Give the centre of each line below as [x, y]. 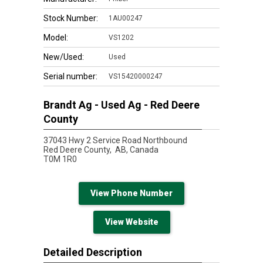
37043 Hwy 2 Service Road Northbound [115, 140]
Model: [56, 38]
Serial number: [70, 76]
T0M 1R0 [60, 159]
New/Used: [64, 57]
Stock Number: [71, 18]
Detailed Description [93, 252]
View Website [131, 222]
